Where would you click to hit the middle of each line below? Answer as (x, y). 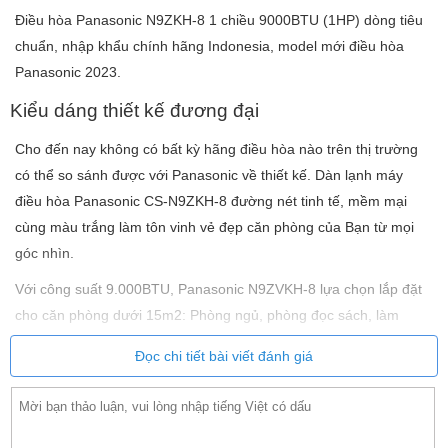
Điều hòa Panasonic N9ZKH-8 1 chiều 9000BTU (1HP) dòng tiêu (219, 20)
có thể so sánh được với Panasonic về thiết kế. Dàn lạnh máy (209, 175)
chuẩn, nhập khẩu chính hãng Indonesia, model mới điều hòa (209, 46)
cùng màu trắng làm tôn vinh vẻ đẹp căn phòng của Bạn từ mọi (214, 227)
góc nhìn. (44, 253)
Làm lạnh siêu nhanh (105, 412)
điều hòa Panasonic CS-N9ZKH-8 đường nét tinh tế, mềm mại (211, 201)
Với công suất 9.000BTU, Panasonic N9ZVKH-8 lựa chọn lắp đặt (218, 289)
